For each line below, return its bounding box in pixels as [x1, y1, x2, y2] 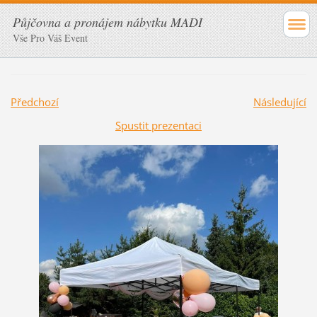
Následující [253, 94, 306, 109]
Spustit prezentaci [115, 117, 202, 132]
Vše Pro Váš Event [13, 31, 88, 45]
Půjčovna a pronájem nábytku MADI [13, 13, 202, 30]
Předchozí [10, 94, 59, 109]
